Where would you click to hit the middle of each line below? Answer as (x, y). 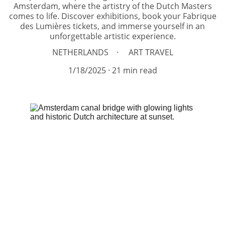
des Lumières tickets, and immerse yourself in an (113, 26)
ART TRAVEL (151, 52)
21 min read (134, 70)
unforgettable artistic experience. (113, 36)
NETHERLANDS (80, 52)
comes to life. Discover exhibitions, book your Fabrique (113, 16)
